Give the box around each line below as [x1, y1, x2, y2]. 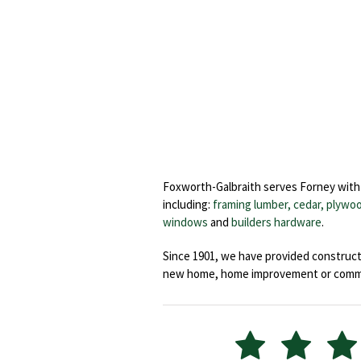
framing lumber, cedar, [213, 196, 326, 212]
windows [163, 214, 208, 230]
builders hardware [231, 214, 322, 230]
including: [163, 196, 213, 212]
